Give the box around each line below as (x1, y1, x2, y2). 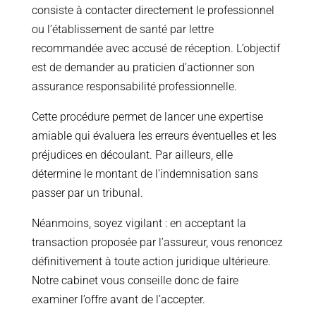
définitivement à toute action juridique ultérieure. (31, 255, 271, 269)
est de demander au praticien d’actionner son (31, 61, 255, 75)
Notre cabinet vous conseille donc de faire (31, 274, 238, 288)
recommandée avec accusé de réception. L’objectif (31, 42, 280, 56)
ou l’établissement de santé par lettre (31, 23, 214, 37)
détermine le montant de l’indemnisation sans (31, 167, 258, 181)
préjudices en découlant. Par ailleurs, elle (31, 148, 233, 162)
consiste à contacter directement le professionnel (31, 4, 274, 18)
